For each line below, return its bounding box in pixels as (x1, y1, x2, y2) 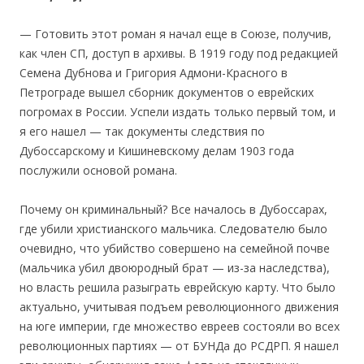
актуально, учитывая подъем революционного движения (19, 298, 339, 314)
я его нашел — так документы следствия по (19, 123, 265, 139)
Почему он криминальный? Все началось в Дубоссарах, (19, 201, 327, 217)
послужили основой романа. (19, 162, 177, 178)
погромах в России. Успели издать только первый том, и (19, 103, 336, 119)
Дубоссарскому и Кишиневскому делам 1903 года (19, 142, 294, 158)
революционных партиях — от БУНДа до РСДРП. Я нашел (19, 337, 339, 353)
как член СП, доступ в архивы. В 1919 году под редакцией (19, 45, 338, 61)
